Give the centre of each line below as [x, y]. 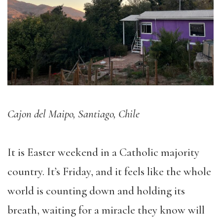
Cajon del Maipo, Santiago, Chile [74, 114]
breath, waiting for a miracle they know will [106, 210]
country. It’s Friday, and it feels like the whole [109, 171]
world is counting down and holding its [96, 191]
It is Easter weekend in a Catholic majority [103, 152]
